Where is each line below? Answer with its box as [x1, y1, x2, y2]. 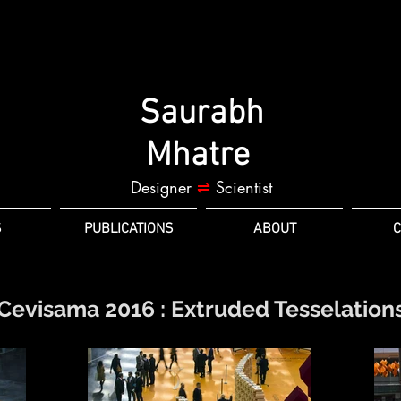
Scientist [209, 176, 272, 198]
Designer [130, 176, 197, 198]
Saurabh [139, 94, 264, 134]
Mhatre [145, 136, 250, 176]
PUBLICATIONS [83, 220, 174, 238]
